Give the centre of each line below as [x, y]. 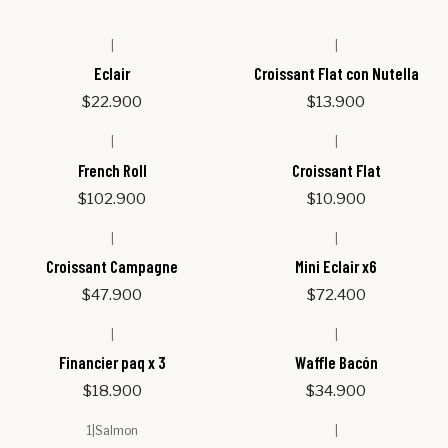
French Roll [112, 169]
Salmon [116, 431]
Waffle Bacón [336, 362]
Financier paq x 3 [112, 362]
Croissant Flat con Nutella [336, 73]
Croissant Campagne [112, 265]
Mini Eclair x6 [336, 265]
